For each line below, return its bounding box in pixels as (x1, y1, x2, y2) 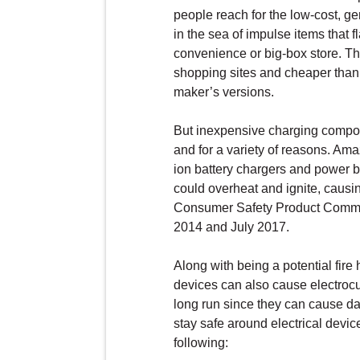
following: (174, 335, 229, 350)
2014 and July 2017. (174, 219, 290, 234)
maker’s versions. (174, 84, 275, 99)
